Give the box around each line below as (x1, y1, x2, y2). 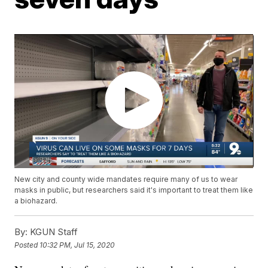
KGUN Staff (28, 226, 78, 238)
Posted (14, 240, 40, 249)
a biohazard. (14, 196, 58, 206)
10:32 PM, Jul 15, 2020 (39, 240, 115, 249)
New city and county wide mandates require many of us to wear (14, 175, 238, 184)
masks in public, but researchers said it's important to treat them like (14, 185, 254, 195)
